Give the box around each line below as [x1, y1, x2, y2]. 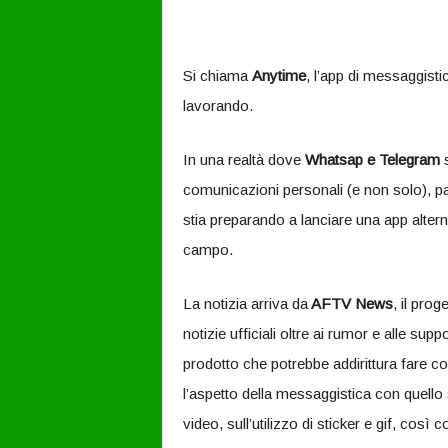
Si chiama [182, 67, 252, 84]
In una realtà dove [182, 151, 305, 168]
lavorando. [182, 97, 253, 114]
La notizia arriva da [182, 295, 308, 312]
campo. [182, 241, 233, 258]
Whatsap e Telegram [304, 151, 440, 168]
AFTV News [307, 295, 393, 312]
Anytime [251, 67, 306, 84]
